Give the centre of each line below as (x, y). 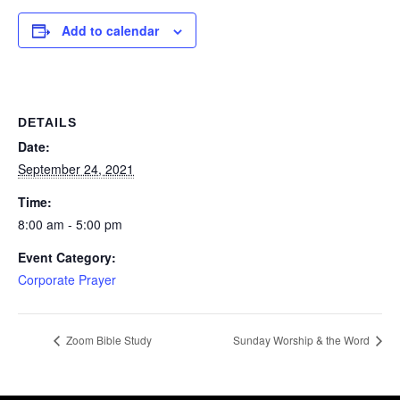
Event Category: (67, 257)
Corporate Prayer (67, 279)
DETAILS (47, 122)
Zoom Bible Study (108, 340)
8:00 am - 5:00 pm (70, 224)
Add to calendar (110, 30)
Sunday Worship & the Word (303, 340)
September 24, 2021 (76, 169)
